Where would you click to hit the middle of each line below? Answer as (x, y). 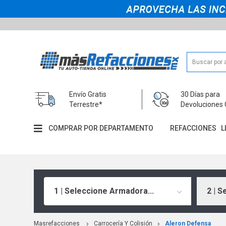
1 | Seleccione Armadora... (104, 191)
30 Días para (201, 94)
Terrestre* (86, 104)
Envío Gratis (88, 94)
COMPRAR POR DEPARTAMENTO (101, 128)
